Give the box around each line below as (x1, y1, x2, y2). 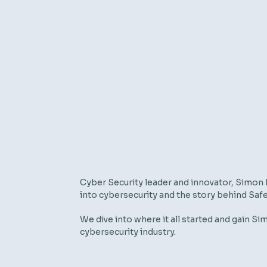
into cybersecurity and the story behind (80, 189, 249, 200)
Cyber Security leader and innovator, (80, 176, 236, 188)
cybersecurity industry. (80, 226, 178, 237)
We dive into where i (80, 213, 166, 225)
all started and (169, 213, 232, 225)
